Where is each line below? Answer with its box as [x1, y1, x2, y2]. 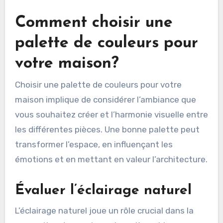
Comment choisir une [14, 14, 173, 31]
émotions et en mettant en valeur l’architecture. [14, 154, 208, 165]
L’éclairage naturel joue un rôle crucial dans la [14, 205, 194, 216]
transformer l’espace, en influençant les [14, 139, 173, 150]
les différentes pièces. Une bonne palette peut [14, 124, 200, 135]
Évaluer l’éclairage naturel [14, 184, 192, 198]
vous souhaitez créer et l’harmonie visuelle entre [14, 110, 208, 120]
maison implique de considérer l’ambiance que [14, 95, 196, 105]
